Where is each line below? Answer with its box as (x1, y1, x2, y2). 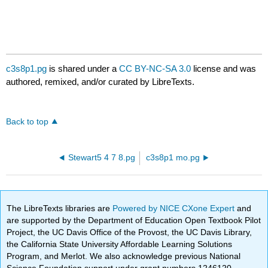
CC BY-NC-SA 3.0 (119, 63, 191, 74)
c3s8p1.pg (6, 63, 47, 74)
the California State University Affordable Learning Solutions (7, 239, 233, 249)
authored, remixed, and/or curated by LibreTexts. (6, 77, 195, 87)
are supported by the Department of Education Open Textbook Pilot (7, 215, 261, 225)
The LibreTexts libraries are (7, 203, 113, 213)
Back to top (6, 117, 49, 127)
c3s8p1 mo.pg (145, 153, 200, 163)
